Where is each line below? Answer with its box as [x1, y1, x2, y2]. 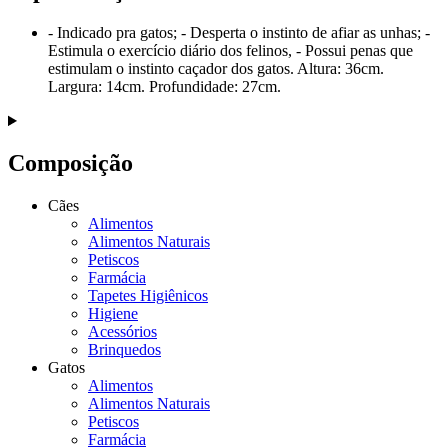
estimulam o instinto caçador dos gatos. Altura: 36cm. [48, 60, 384, 78]
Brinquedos [88, 340, 161, 358]
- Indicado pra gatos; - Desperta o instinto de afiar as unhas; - [48, 24, 430, 42]
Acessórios [88, 322, 157, 340]
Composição [8, 150, 133, 177]
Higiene [88, 304, 138, 322]
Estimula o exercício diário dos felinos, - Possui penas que [48, 42, 413, 60]
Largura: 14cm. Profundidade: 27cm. [48, 78, 281, 96]
